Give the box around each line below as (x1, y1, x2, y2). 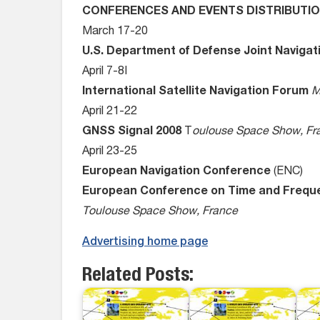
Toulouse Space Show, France (82, 206, 238, 218)
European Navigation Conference (82, 166, 271, 178)
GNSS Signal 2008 (82, 126, 184, 138)
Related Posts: (82, 267, 194, 286)
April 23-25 (82, 146, 137, 158)
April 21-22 (82, 106, 137, 118)
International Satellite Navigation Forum (82, 86, 311, 98)
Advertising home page (82, 237, 208, 249)
